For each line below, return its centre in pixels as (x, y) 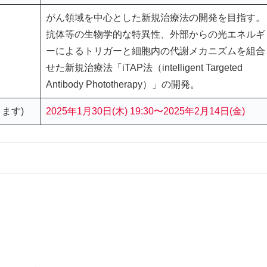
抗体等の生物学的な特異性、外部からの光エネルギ (156, 34)
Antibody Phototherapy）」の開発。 (123, 84)
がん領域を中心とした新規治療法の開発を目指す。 (156, 17)
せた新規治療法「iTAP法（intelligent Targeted (144, 67)
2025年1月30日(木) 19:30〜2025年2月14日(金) (145, 111)
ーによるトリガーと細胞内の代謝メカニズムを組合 (156, 51)
